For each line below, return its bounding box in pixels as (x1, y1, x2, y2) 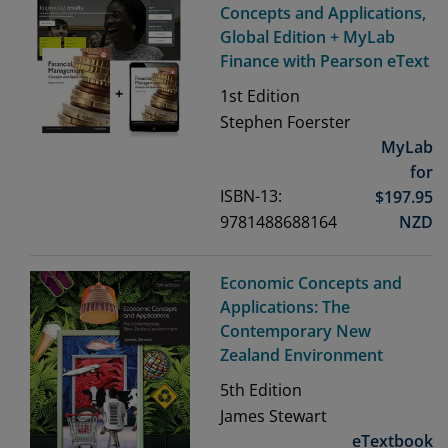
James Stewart (220, 405, 327, 428)
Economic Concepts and (220, 272, 402, 295)
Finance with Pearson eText (220, 50, 429, 73)
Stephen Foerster (220, 111, 351, 134)
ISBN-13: (220, 185, 282, 208)
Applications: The (220, 296, 350, 319)
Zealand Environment (220, 344, 383, 367)
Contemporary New (220, 320, 371, 343)
